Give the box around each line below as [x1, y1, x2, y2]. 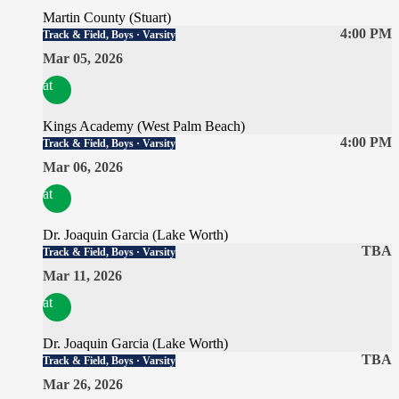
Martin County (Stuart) [43, 10, 171, 26]
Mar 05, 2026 [43, 51, 123, 67]
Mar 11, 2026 [43, 268, 122, 284]
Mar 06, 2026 [43, 159, 123, 175]
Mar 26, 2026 [43, 377, 123, 393]
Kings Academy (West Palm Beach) [43, 118, 245, 134]
